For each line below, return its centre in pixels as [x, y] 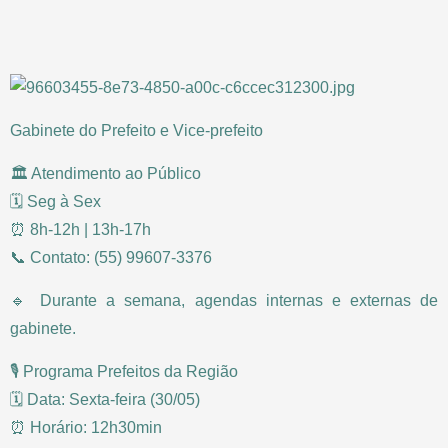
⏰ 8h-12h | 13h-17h [80, 229]
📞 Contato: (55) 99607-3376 [111, 257]
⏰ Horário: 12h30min [86, 427]
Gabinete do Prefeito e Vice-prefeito [136, 130]
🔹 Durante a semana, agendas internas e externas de [224, 300]
